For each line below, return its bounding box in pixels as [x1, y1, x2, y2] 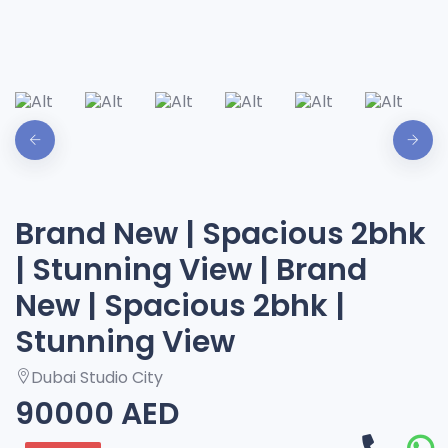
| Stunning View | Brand [15, 249, 367, 291]
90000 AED [15, 393, 179, 435]
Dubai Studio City [31, 366, 163, 389]
